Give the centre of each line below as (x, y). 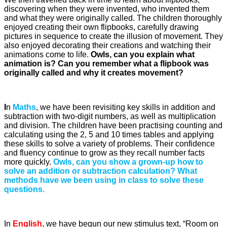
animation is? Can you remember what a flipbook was (106, 63)
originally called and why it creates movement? (94, 72)
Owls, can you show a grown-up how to (128, 162)
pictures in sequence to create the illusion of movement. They (113, 36)
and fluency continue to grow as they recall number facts (104, 153)
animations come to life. (47, 54)
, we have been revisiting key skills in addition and (126, 107)
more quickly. (29, 162)
